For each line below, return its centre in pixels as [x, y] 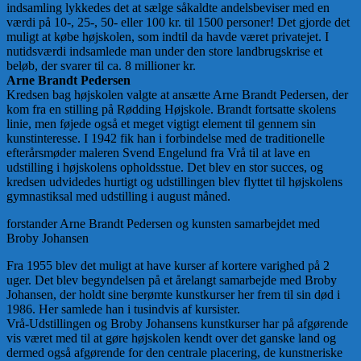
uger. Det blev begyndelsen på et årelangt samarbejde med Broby [172, 280]
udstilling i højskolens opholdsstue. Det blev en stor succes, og [165, 168]
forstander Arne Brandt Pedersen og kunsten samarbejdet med [163, 224]
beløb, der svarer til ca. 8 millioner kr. [101, 66]
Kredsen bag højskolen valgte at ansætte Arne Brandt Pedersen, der [177, 95]
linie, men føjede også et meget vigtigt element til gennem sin [161, 124]
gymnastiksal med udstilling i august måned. [118, 197]
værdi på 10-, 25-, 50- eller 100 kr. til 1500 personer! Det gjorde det [178, 23]
